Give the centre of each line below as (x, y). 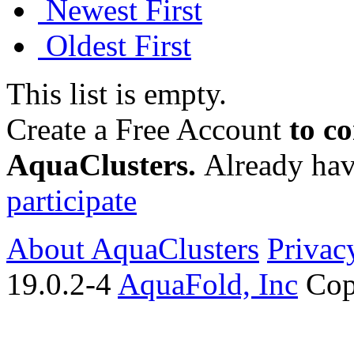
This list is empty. (117, 93)
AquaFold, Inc (208, 284)
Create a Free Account (144, 129)
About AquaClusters (133, 248)
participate (72, 200)
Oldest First (115, 45)
